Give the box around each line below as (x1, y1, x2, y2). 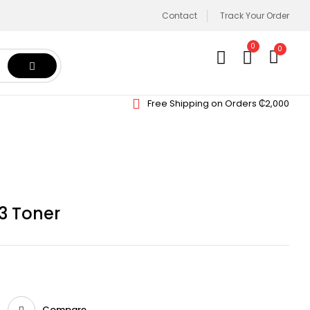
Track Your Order (220, 10, 289, 21)
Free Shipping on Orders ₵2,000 (147, 97, 289, 110)
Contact (162, 10, 197, 21)
